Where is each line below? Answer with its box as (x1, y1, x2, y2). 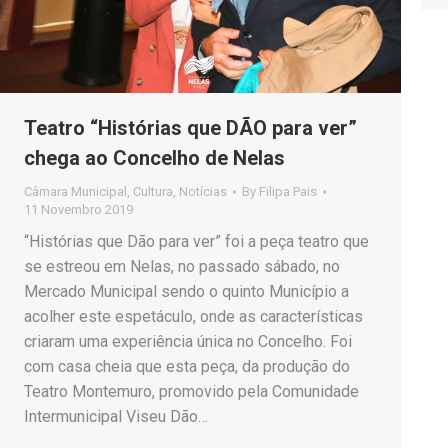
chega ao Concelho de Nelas (24, 145, 285, 170)
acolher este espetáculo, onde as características (24, 306, 363, 326)
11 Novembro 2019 (24, 201, 133, 217)
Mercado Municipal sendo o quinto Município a (24, 281, 349, 301)
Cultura (133, 183, 173, 199)
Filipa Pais (259, 183, 317, 199)
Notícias (179, 183, 227, 199)
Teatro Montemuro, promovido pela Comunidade (24, 381, 359, 401)
